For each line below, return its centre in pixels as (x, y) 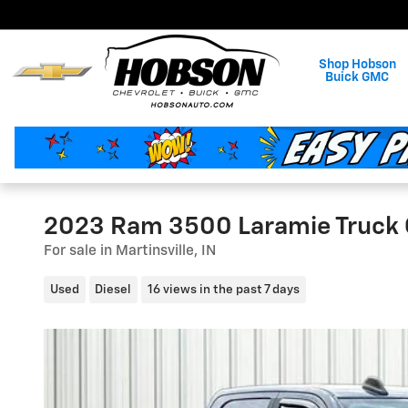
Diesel (113, 289)
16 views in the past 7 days (223, 289)
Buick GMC (357, 77)
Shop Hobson (357, 65)
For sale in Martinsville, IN (130, 251)
